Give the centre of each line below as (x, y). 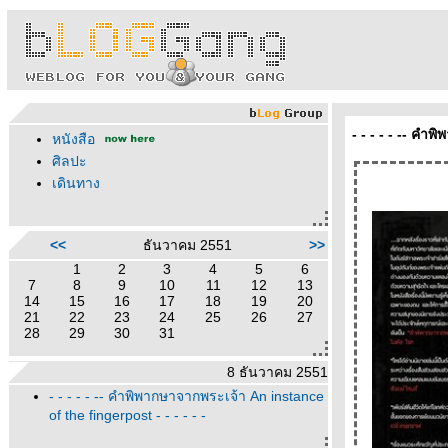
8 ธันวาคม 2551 (277, 372)
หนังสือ (75, 139)
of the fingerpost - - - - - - (127, 415)
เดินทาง (76, 183)
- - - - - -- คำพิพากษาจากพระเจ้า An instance (186, 396)
